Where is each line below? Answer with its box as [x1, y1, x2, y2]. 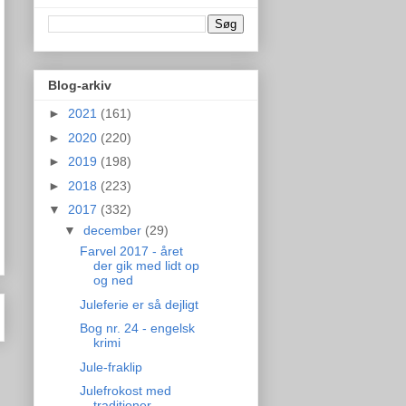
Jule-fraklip [79, 359, 142, 374]
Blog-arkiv [48, 78, 111, 93]
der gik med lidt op [92, 258, 199, 274]
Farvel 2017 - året [79, 244, 183, 259]
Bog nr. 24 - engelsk [79, 321, 195, 336]
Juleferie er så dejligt [79, 296, 198, 312]
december [82, 223, 145, 238]
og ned [92, 273, 133, 288]
